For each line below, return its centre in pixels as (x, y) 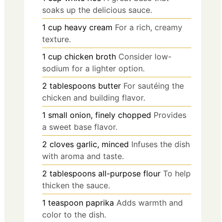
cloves (62, 144)
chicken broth (90, 57)
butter (110, 86)
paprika (100, 203)
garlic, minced (103, 144)
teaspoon (66, 203)
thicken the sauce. (76, 186)
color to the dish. (74, 215)
